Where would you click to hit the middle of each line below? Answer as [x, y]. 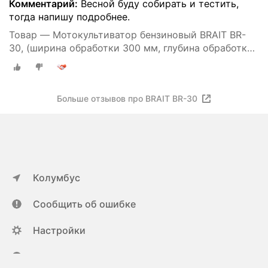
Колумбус [57, 178]
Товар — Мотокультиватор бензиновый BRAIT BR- [127, 35]
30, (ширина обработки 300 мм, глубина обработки [131, 48]
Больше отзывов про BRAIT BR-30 [127, 98]
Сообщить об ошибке [84, 204]
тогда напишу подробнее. [69, 17]
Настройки [59, 230]
